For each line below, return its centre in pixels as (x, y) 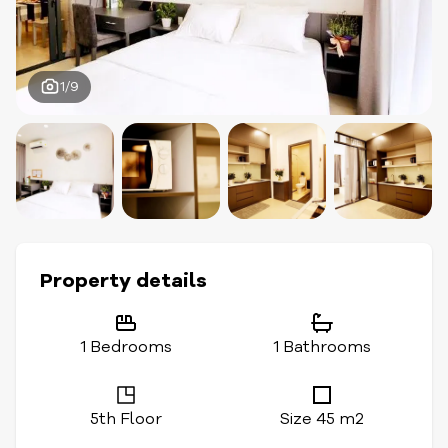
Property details (123, 280)
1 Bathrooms (322, 347)
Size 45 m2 (322, 419)
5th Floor (126, 419)
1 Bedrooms (126, 347)
